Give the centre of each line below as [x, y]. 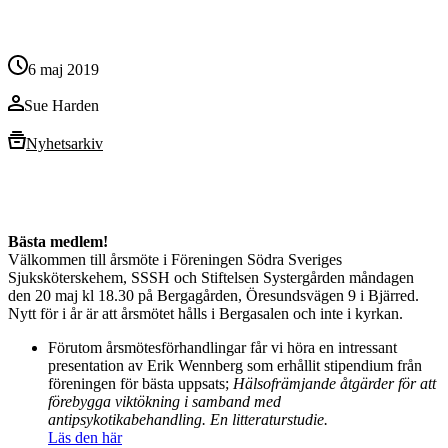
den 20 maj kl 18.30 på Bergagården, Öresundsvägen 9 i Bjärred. [213, 295]
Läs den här [85, 437]
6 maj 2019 [63, 69]
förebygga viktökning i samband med [164, 401]
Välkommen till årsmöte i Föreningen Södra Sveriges [175, 259]
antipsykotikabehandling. [127, 419]
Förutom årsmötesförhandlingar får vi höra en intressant [222, 347]
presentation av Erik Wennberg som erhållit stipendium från [235, 365]
